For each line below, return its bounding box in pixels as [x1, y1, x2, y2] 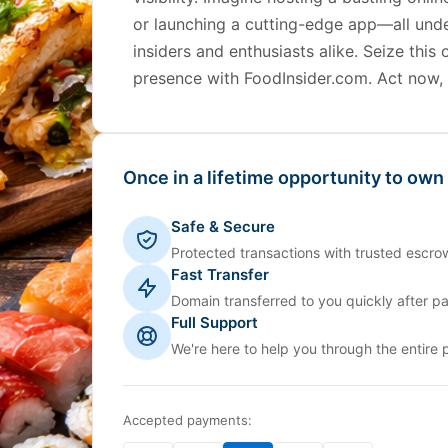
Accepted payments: [123, 412, 252, 428]
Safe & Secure [171, 217, 275, 236]
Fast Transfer [171, 265, 269, 284]
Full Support [171, 313, 258, 332]
